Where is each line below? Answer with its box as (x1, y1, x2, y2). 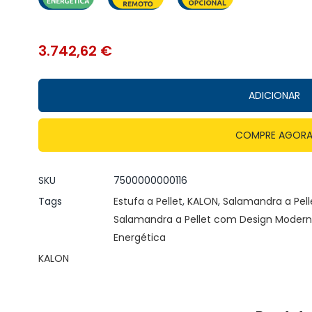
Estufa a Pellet (113, 194, 182, 209)
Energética (113, 231, 166, 245)
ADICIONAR (248, 88, 300, 103)
